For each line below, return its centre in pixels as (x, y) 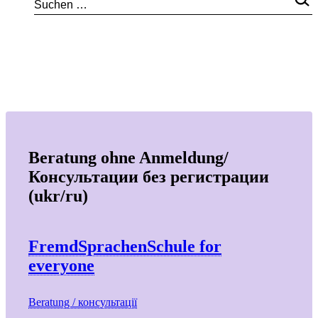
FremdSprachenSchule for (125, 246)
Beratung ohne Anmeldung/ (128, 157)
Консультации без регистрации (149, 176)
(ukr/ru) (58, 196)
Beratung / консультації (83, 302)
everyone (61, 265)
